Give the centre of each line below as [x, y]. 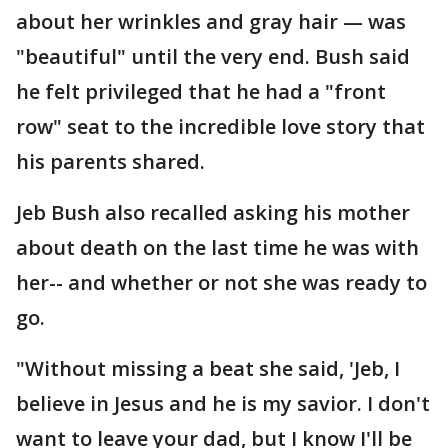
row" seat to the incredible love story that [220, 126]
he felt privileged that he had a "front [201, 91]
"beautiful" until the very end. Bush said [213, 56]
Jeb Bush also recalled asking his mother [213, 212]
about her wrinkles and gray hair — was [211, 21]
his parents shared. [110, 161]
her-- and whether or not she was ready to [221, 282]
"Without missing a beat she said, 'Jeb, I [208, 368]
